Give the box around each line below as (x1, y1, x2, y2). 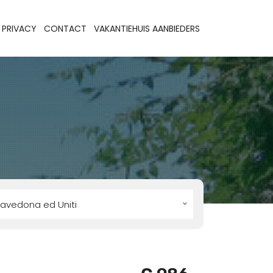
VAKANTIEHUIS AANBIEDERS (94, 22, 200, 35)
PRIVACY (2, 22, 37, 35)
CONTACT (44, 22, 87, 35)
